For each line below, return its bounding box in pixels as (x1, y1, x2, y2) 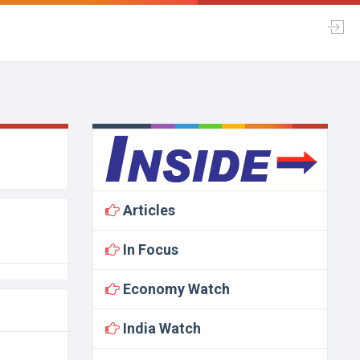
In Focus (119, 241, 178, 258)
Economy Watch (119, 280, 230, 297)
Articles (119, 202, 175, 219)
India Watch (119, 320, 201, 337)
